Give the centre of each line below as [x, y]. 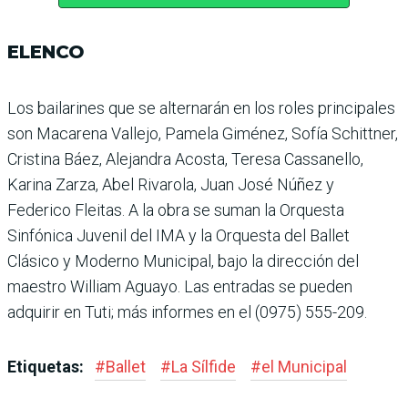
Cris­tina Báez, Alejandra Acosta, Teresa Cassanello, [185, 158]
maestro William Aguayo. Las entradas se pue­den [180, 286]
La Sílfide [204, 366]
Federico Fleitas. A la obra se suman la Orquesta [176, 209]
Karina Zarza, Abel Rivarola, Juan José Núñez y [171, 184]
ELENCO [46, 51]
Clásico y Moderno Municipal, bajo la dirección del [183, 260]
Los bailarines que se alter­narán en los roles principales [201, 107]
